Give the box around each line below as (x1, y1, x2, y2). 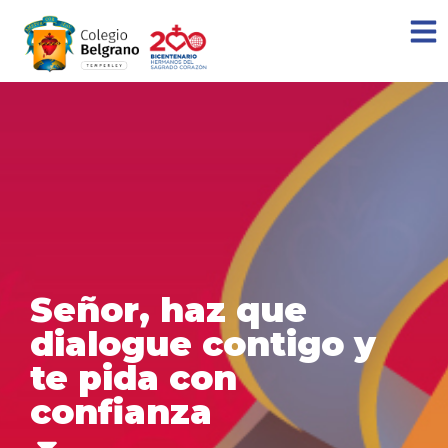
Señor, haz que (30, 288, 307, 331)
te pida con (30, 356, 237, 399)
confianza (30, 390, 212, 433)
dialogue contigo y (30, 322, 376, 365)
